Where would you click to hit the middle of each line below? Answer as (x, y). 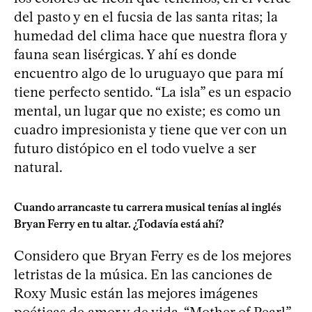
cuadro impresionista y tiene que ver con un (150, 129)
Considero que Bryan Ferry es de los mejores (153, 255)
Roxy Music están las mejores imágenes (136, 293)
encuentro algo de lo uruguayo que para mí (149, 73)
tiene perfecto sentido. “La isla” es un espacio (153, 92)
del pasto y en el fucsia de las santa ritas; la (146, 16)
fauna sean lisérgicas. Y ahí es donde (125, 54)
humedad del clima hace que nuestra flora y (150, 35)
